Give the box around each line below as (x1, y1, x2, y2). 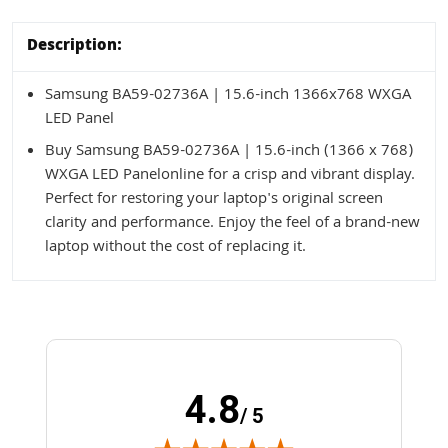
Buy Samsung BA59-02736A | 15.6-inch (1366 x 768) (45, 138, 413, 165)
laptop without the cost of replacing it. (45, 234, 306, 261)
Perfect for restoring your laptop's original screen (45, 186, 383, 213)
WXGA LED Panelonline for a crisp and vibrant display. (45, 162, 415, 189)
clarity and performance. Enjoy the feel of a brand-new (45, 210, 420, 237)
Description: (27, 33, 122, 60)
